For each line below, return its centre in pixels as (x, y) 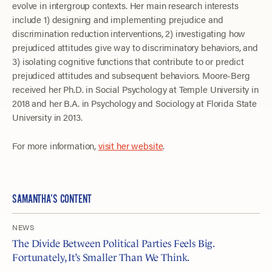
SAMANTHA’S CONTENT (52, 199)
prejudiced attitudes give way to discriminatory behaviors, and (135, 47)
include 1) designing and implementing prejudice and (118, 19)
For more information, (55, 145)
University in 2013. (47, 117)
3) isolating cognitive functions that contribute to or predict (128, 61)
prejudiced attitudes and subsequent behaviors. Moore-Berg (131, 75)
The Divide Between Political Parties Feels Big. (114, 243)
